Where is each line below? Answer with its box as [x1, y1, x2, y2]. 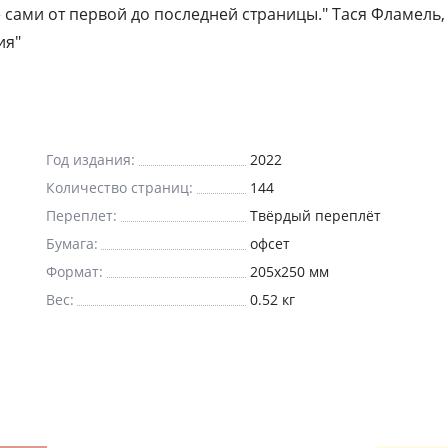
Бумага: [46, 234, 98, 253]
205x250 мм [309, 262, 329, 281]
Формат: [46, 262, 103, 281]
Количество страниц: [46, 178, 193, 197]
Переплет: [46, 206, 117, 225]
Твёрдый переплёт [250, 206, 381, 225]
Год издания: [46, 150, 135, 169]
